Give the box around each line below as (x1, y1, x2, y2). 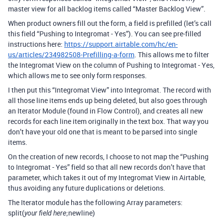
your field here (24, 209, 66, 218)
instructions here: (8, 39, 64, 49)
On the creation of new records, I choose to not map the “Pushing (8, 152, 209, 162)
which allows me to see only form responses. (8, 71, 147, 81)
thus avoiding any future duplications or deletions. (8, 183, 165, 193)
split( (8, 208, 24, 218)
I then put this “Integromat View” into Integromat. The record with (8, 85, 211, 95)
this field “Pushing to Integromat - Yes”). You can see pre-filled (8, 29, 201, 39)
